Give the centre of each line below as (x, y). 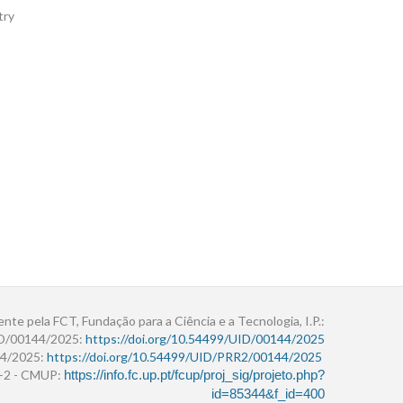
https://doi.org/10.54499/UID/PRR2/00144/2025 (184, 357)
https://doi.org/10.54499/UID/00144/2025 (205, 339)
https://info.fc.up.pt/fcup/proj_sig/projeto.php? (194, 376)
